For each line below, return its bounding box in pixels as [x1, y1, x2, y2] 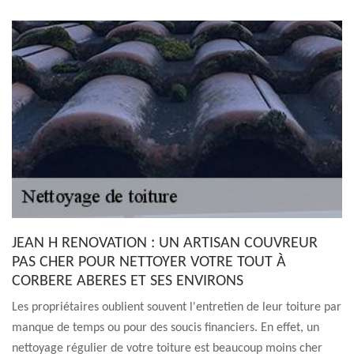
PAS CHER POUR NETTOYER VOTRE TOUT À [12, 254, 286, 270]
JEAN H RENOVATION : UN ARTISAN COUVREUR [12, 235, 318, 251]
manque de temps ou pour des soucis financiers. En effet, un [12, 322, 319, 334]
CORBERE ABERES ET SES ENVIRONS [12, 273, 243, 289]
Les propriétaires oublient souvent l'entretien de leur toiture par [12, 301, 341, 314]
